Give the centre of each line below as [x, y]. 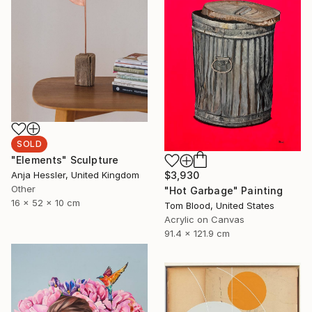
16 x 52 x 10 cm [46, 203]
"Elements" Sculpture [65, 160]
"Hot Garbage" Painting [224, 191]
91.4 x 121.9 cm [197, 234]
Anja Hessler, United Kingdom [75, 175]
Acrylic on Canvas [204, 220]
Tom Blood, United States [219, 206]
